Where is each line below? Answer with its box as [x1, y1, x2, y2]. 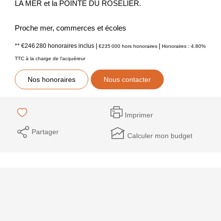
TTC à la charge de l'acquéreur [15, 55, 85, 61]
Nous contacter [104, 75, 151, 83]
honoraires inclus [48, 42, 96, 49]
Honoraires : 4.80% [162, 43, 206, 49]
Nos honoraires [28, 75, 75, 83]
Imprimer [125, 111, 153, 119]
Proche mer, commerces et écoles [15, 23, 126, 32]
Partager [32, 127, 59, 136]
